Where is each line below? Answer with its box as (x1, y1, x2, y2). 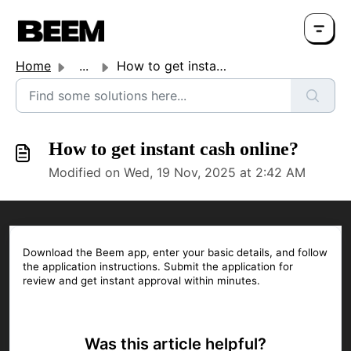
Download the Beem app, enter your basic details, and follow (23, 246, 327, 259)
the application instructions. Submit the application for (23, 260, 293, 273)
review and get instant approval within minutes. (23, 274, 260, 287)
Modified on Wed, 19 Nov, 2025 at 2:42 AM (49, 165, 306, 180)
